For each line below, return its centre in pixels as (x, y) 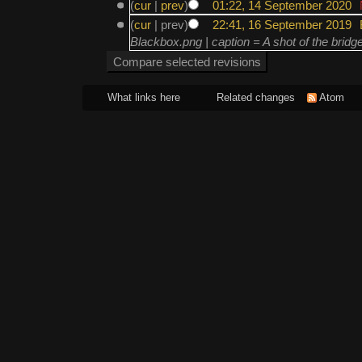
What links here (144, 98)
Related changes (256, 98)
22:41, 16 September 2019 (282, 24)
